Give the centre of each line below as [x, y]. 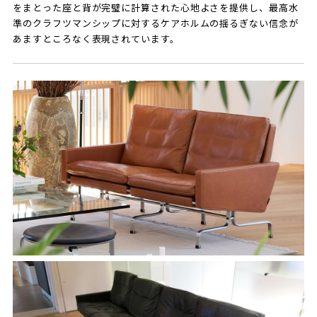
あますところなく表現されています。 [96, 40]
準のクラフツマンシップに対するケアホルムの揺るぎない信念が [156, 24]
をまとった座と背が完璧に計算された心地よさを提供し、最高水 [156, 8]
